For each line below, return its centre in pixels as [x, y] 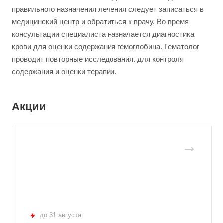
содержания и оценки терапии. [64, 71]
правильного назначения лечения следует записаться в [108, 9]
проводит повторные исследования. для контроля [98, 59]
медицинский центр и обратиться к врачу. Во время [100, 22]
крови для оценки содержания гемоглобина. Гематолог [106, 47]
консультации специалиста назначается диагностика [103, 34]
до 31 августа [60, 215]
